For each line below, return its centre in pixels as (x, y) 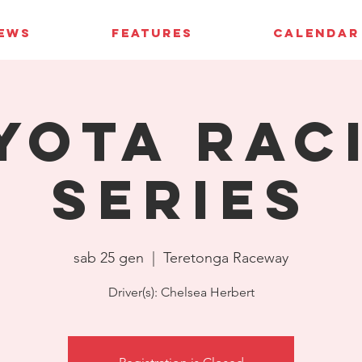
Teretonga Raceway (226, 258)
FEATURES (152, 33)
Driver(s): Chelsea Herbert (181, 292)
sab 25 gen (109, 258)
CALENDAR (316, 33)
